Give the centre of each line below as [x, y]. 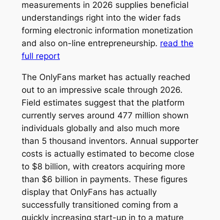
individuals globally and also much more [100, 128]
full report [41, 56]
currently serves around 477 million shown [105, 115]
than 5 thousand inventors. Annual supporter [110, 141]
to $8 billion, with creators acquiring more [103, 166]
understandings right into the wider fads [101, 18]
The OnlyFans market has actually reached [106, 77]
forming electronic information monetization [107, 31]
